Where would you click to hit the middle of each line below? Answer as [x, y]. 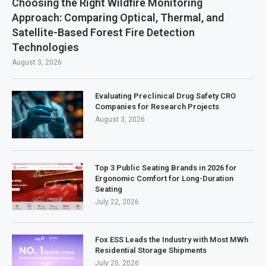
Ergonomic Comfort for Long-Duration [164, 178]
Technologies [45, 47]
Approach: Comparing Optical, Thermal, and [118, 17]
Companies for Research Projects [157, 106]
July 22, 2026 [117, 202]
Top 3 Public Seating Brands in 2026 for [166, 167]
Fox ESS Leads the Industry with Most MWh [172, 239]
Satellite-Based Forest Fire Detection [103, 32]
